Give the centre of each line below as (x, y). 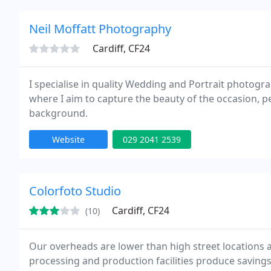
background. (58, 113)
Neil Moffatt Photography (100, 29)
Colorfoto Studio (75, 191)
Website (68, 139)
